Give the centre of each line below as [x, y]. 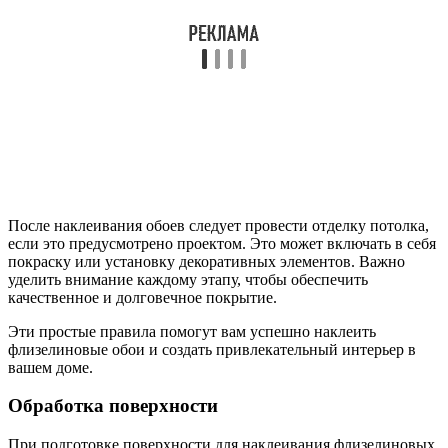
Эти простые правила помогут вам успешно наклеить [192, 331]
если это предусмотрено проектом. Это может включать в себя [222, 243]
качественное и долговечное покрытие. [142, 297]
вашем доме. [50, 367]
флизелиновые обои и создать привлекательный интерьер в [212, 349]
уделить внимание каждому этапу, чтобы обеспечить [188, 279]
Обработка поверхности [113, 406]
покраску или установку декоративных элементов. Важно [206, 261]
